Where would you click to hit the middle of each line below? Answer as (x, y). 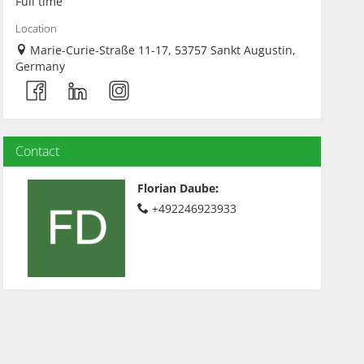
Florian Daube (176, 188)
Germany (40, 66)
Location (36, 29)
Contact (37, 151)
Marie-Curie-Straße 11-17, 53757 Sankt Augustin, (162, 50)
